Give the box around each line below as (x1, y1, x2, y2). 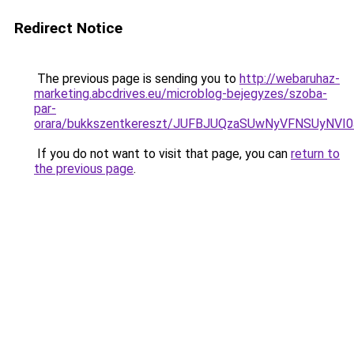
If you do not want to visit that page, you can (34, 146, 291, 161)
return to (291, 146, 340, 161)
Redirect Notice (14, 19, 122, 37)
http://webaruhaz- (239, 71, 340, 86)
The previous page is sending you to (34, 71, 239, 86)
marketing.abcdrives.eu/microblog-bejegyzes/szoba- (34, 86, 327, 101)
